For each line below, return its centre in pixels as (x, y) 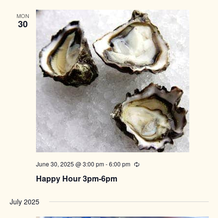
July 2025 (24, 202)
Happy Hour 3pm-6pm (76, 179)
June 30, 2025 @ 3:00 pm (70, 164)
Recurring (152, 164)
